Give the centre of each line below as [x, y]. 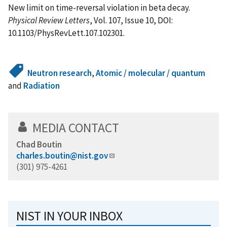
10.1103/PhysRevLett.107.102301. [66, 33]
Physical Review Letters [49, 20]
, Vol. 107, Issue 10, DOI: [131, 20]
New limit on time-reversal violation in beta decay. [99, 7]
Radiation [42, 85]
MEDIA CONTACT [76, 127]
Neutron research [60, 73]
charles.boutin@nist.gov [62, 155]
